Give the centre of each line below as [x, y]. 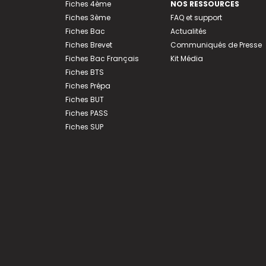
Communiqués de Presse [216, 45]
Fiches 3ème [88, 17]
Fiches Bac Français [102, 58]
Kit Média [186, 58]
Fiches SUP [84, 126]
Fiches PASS [86, 113]
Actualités [188, 31]
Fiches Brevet [88, 45]
